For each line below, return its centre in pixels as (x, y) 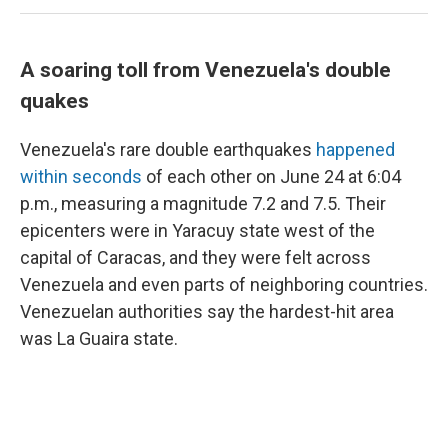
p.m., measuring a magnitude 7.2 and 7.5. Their (203, 203)
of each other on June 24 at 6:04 (271, 176)
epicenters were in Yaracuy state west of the (197, 230)
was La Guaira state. (99, 338)
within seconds (81, 176)
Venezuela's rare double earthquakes (168, 149)
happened (355, 149)
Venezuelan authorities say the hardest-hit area (207, 311)
